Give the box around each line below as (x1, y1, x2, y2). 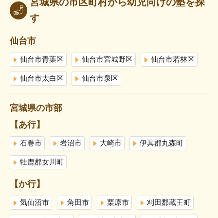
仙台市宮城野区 (82, 55, 133, 64)
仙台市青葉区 (20, 55, 64, 64)
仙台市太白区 (20, 74, 64, 83)
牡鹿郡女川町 (20, 158, 64, 167)
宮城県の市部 (10, 103, 62, 113)
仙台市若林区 (151, 55, 195, 64)
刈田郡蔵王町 (147, 199, 191, 207)
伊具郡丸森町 (140, 139, 183, 148)
